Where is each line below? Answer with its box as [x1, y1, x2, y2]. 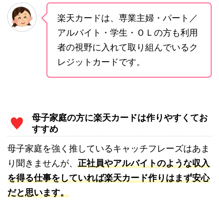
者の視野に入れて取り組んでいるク [57, 42, 198, 53]
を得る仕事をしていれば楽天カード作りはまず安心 [7, 173, 210, 183]
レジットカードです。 [57, 57, 145, 67]
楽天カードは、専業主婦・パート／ [57, 13, 198, 23]
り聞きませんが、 [7, 158, 78, 169]
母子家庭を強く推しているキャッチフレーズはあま [7, 143, 210, 154]
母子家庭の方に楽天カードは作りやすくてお [32, 112, 208, 123]
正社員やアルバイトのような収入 [78, 158, 210, 169]
